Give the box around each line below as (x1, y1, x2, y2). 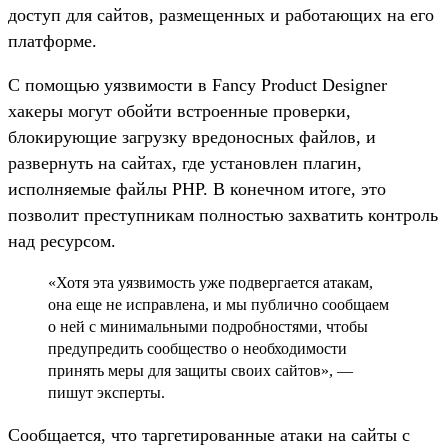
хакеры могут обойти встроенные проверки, (8, 100, 351, 121)
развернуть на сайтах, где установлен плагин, (8, 152, 362, 173)
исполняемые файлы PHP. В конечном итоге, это (8, 178, 386, 199)
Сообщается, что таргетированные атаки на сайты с (8, 424, 410, 445)
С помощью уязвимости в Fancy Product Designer (8, 74, 387, 95)
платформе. (8, 30, 97, 51)
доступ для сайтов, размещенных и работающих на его (8, 4, 434, 25)
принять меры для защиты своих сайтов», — (48, 361, 353, 379)
